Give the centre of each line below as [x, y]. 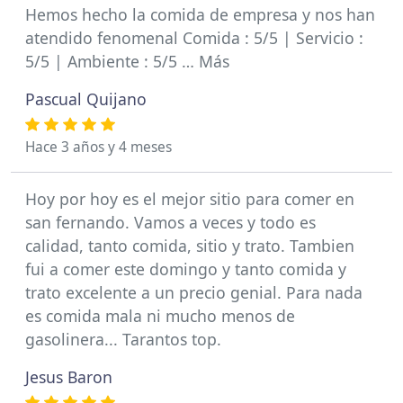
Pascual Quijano [86, 99]
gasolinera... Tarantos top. [123, 339]
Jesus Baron [69, 377]
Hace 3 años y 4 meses [99, 147]
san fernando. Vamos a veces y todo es [170, 222]
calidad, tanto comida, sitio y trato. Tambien [190, 246]
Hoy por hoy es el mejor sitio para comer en [190, 199]
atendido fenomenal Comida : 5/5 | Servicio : [194, 38]
